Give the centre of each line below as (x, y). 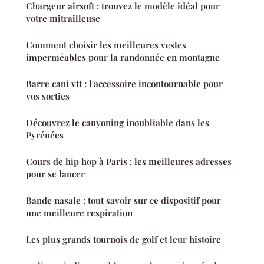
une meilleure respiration (79, 213)
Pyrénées (45, 135)
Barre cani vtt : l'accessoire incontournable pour (124, 84)
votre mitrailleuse (63, 19)
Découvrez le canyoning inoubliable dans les (118, 123)
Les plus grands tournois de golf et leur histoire (123, 240)
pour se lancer (55, 174)
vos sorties (48, 96)
